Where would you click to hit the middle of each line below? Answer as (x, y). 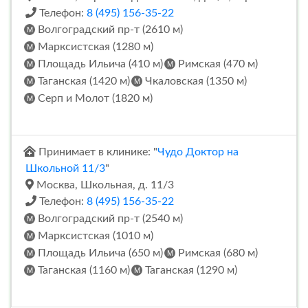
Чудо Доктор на (198, 152)
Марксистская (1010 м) (94, 236)
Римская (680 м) (217, 253)
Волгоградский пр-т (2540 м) (109, 219)
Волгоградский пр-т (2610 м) (109, 30)
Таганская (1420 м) (82, 81)
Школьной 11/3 (65, 169)
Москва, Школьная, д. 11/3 (104, 185)
